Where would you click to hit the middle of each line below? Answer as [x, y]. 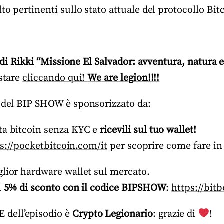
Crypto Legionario [112, 214]
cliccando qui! [55, 78]
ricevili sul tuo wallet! [148, 130]
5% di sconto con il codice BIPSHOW [85, 188]
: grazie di [175, 214]
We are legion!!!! [124, 78]
